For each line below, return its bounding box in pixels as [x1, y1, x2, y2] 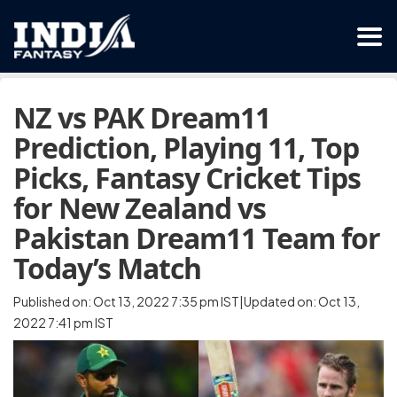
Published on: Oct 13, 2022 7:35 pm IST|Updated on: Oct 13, [13, 293, 360, 309]
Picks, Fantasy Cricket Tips [13, 159, 361, 197]
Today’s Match [13, 249, 201, 287]
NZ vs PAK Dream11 [13, 98, 270, 136]
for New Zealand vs [13, 189, 266, 227]
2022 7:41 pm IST [13, 315, 113, 331]
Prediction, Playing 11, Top [13, 128, 359, 167]
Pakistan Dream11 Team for [13, 219, 380, 257]
